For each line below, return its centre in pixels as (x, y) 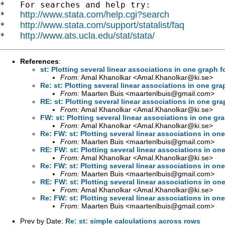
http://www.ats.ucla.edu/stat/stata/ (87, 35)
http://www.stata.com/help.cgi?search (95, 14)
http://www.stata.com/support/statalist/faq (102, 25)
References (39, 61)
